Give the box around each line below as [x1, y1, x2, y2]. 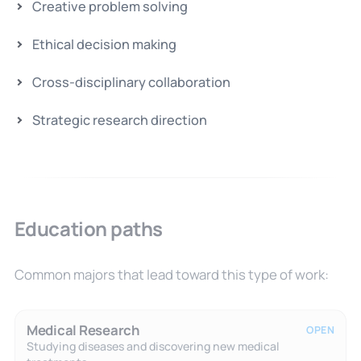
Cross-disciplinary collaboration [31, 73, 230, 91]
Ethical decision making [31, 35, 176, 53]
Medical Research [26, 320, 140, 339]
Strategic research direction [31, 110, 207, 129]
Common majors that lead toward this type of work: [14, 264, 329, 284]
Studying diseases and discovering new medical [26, 338, 280, 354]
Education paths [14, 214, 163, 242]
